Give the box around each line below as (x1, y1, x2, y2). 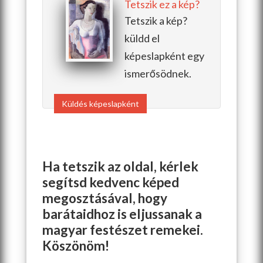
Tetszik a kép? (124, 14, 187, 27)
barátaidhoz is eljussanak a (42, 205, 202, 222)
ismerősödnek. (124, 66, 191, 80)
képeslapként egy (124, 49, 204, 62)
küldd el (124, 31, 160, 45)
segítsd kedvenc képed (42, 174, 179, 190)
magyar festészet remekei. (42, 221, 203, 238)
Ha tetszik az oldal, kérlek (42, 158, 198, 174)
